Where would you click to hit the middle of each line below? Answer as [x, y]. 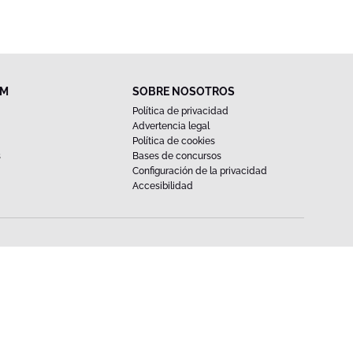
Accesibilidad [163, 186]
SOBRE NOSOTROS [184, 91]
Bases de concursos [177, 156]
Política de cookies [174, 141]
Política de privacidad [181, 111]
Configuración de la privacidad [200, 171]
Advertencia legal [171, 126]
